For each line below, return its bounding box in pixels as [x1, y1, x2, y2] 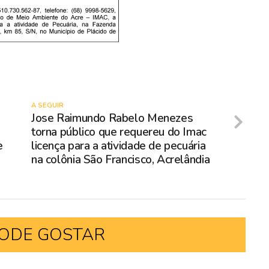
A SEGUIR [31, 100, 64, 110]
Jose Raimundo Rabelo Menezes [31, 110, 193, 126]
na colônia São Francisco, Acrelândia [31, 151, 210, 168]
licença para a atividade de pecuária [31, 138, 206, 154]
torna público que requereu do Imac [31, 124, 207, 140]
